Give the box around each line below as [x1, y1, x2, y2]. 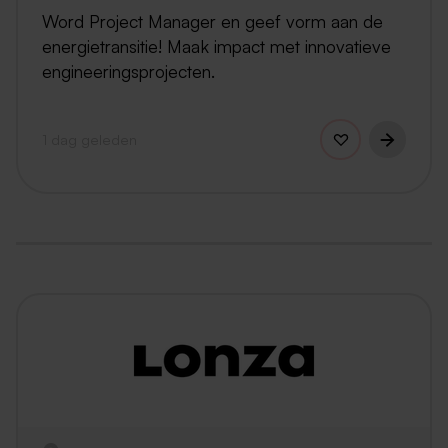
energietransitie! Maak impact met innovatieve [42, 35, 391, 58]
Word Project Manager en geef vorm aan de [42, 10, 383, 33]
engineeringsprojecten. [42, 60, 215, 83]
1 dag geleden [42, 130, 137, 149]
